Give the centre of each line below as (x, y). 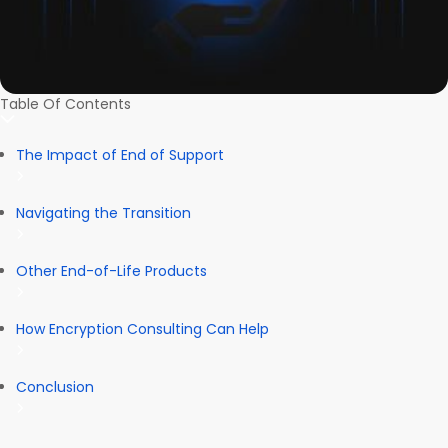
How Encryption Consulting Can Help (144, 329)
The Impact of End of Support (120, 155)
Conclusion (55, 387)
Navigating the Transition (103, 213)
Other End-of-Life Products (111, 271)
